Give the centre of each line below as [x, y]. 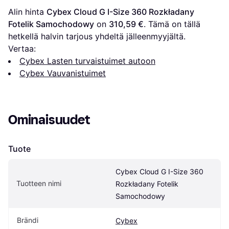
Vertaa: [22, 48]
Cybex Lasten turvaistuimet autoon [87, 61]
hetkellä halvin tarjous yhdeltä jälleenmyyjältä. [97, 36]
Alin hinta [27, 12]
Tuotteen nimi [39, 183]
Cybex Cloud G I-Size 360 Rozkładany [120, 12]
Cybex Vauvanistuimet [63, 73]
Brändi [28, 220]
